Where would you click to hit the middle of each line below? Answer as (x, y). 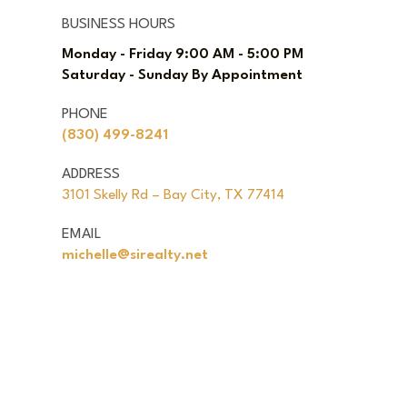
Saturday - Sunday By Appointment (183, 76)
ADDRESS (91, 175)
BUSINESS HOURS (119, 25)
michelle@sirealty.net (135, 256)
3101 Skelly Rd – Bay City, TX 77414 (174, 196)
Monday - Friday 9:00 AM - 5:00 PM (183, 55)
